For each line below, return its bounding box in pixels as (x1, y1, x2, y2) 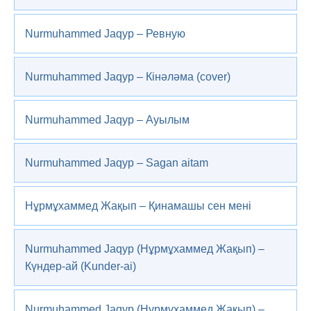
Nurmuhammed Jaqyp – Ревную (25, 28, 185, 40)
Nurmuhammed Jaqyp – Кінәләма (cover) (25, 71, 230, 83)
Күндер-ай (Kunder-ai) (25, 260, 136, 272)
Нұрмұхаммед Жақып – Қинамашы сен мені (25, 200, 251, 212)
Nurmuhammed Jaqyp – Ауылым (25, 114, 190, 126)
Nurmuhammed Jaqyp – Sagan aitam (25, 157, 208, 169)
